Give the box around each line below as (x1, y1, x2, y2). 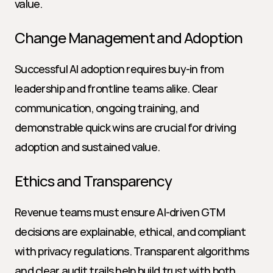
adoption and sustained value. (15, 140, 160, 154)
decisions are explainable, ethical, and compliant (15, 224, 246, 239)
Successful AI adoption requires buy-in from (15, 62, 224, 76)
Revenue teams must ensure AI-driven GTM (15, 205, 225, 219)
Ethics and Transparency (15, 171, 172, 191)
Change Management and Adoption (15, 27, 243, 48)
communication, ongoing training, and (15, 101, 199, 115)
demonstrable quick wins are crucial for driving (15, 120, 236, 135)
